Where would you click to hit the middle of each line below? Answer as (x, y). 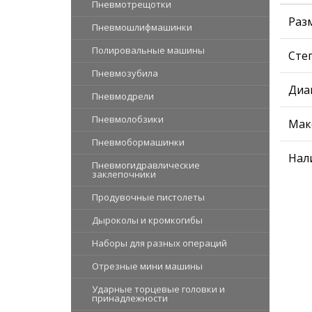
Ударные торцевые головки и (158, 289)
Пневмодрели (123, 96)
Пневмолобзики (128, 119)
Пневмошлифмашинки (142, 27)
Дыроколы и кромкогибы (147, 220)
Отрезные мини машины (147, 266)
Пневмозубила (125, 73)
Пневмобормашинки (138, 142)
